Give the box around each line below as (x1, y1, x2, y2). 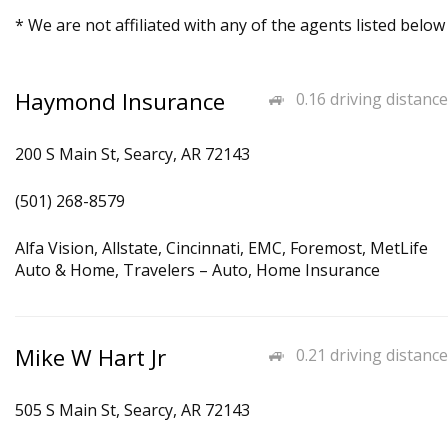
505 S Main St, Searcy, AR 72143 (15, 399, 250, 421)
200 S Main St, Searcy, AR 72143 (15, 143, 250, 165)
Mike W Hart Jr (15, 342, 166, 373)
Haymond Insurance (15, 86, 225, 117)
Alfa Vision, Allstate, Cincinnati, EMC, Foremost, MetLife (15, 237, 428, 259)
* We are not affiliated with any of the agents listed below (15, 14, 445, 36)
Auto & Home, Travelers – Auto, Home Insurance (15, 259, 380, 281)
